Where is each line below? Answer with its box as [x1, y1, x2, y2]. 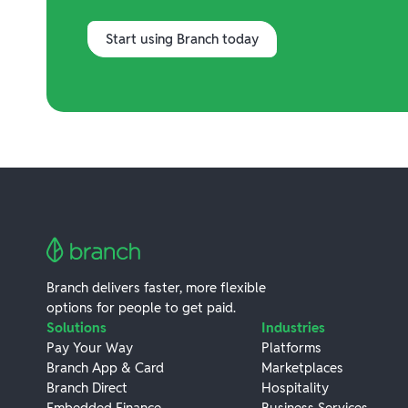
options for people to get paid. [46, 298, 236, 316]
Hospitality [261, 378, 330, 396]
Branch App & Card [46, 358, 164, 376]
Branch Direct [46, 378, 127, 396]
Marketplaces [261, 358, 344, 376]
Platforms [261, 338, 322, 356]
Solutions [46, 318, 107, 336]
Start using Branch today [106, 30, 260, 48]
